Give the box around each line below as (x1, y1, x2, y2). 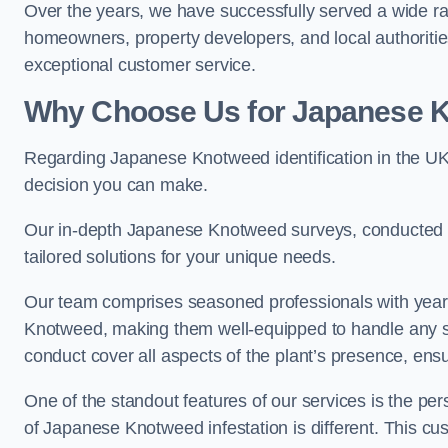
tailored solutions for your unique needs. (24, 247, 336, 267)
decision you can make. (24, 175, 209, 195)
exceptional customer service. (24, 55, 256, 75)
